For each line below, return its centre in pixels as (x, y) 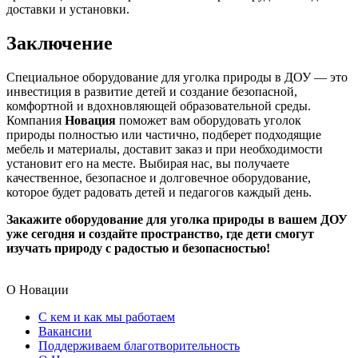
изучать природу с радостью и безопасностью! (138, 249)
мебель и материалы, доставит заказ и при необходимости (165, 149)
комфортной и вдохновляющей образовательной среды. (159, 106)
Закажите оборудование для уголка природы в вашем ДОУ (177, 220)
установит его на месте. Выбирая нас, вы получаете (148, 164)
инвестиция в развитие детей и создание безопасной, (152, 92)
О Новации (38, 290)
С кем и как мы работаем (107, 317)
